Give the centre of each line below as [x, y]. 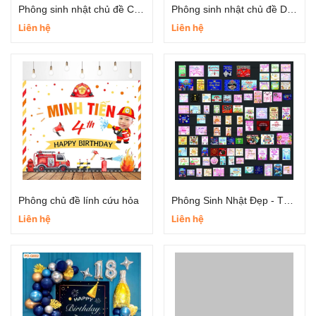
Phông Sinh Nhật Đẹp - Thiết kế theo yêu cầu [288, 200]
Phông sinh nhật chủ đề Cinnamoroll [139, 9]
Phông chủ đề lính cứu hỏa [79, 200]
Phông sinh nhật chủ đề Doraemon [292, 9]
